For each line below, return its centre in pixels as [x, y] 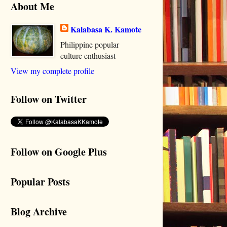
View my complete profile [52, 71]
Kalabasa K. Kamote [106, 29]
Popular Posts [40, 182]
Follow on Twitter [49, 99]
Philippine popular [90, 45]
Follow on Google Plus [59, 152]
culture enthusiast [88, 56]
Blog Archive [39, 212]
